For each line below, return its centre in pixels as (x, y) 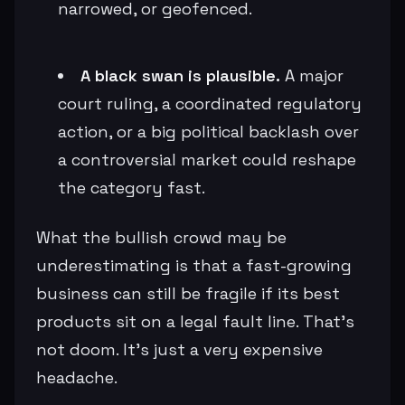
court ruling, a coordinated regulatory (210, 103)
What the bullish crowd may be (161, 237)
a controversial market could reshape (207, 159)
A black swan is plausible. (180, 75)
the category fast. (132, 187)
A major (312, 75)
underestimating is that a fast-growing (194, 265)
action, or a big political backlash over (208, 131)
